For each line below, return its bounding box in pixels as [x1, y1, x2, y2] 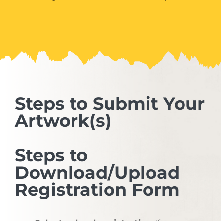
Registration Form [15, 179, 180, 200]
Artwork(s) [15, 110, 111, 131]
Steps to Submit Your [15, 92, 205, 114]
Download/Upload [15, 161, 180, 183]
